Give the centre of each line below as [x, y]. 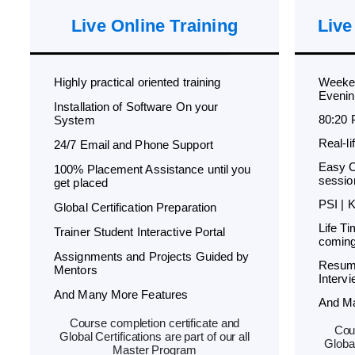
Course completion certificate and [155, 323]
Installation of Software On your [136, 107]
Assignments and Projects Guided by [152, 256]
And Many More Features [121, 294]
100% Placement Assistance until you [153, 169]
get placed [81, 183]
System [74, 120]
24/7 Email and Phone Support [134, 145]
